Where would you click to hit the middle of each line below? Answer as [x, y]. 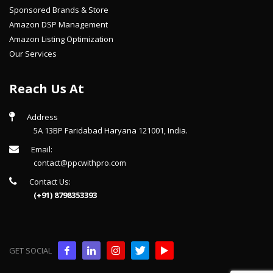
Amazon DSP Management [58, 24]
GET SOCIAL [30, 250]
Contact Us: [50, 182]
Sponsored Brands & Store [59, 10]
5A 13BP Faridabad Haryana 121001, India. [111, 130]
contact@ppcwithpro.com [80, 163]
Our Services [33, 54]
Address [42, 117]
